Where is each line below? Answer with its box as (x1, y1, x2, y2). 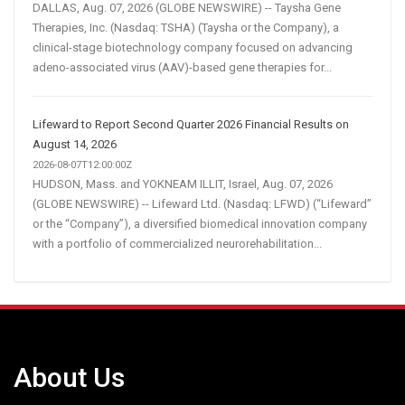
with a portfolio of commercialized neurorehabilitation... (33, 236, 322, 250)
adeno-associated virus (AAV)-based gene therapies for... (33, 60, 332, 74)
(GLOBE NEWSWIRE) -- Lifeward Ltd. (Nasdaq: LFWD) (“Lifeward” (33, 196, 372, 211)
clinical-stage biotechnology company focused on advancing (33, 40, 353, 54)
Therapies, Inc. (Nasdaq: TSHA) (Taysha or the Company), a (33, 20, 339, 34)
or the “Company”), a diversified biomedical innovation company (33, 216, 367, 231)
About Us (14, 361, 125, 393)
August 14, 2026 (33, 137, 117, 151)
